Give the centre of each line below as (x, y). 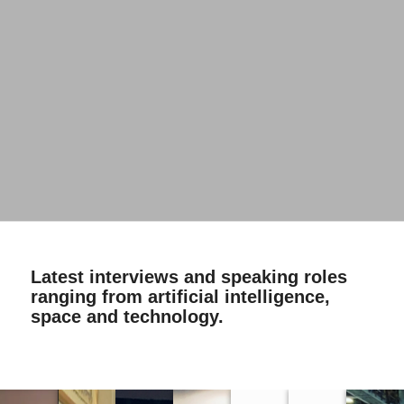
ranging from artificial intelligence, (180, 297)
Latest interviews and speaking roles (188, 277)
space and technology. (127, 317)
